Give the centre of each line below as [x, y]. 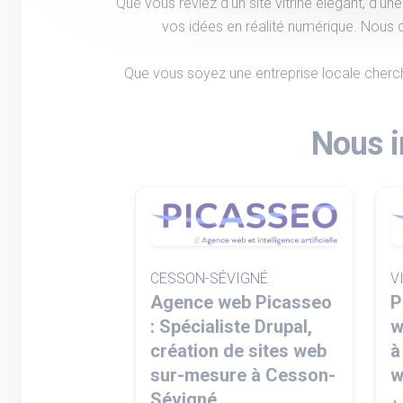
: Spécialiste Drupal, [231, 326]
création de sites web [238, 350]
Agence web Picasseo [241, 302]
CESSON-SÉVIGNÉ [209, 278]
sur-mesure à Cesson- [243, 375]
